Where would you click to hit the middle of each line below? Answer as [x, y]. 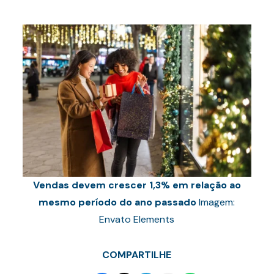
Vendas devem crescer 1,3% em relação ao [137, 185]
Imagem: [216, 202]
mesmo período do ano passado [118, 202]
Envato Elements [137, 219]
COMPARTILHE [137, 255]
